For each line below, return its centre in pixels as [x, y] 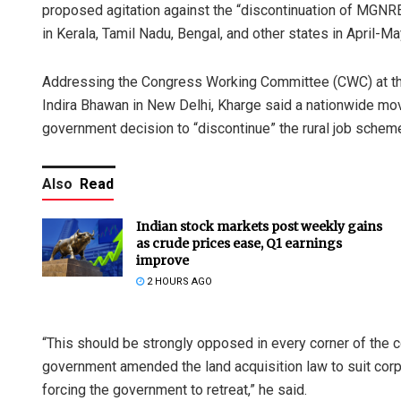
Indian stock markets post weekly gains [259, 227]
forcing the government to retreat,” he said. [175, 390]
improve [162, 261]
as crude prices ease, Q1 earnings [239, 244]
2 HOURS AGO [178, 282]
